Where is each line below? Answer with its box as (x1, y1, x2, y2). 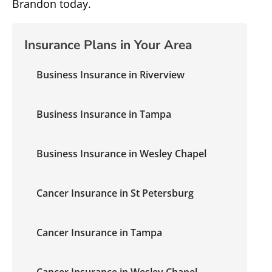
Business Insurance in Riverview (36, 68, 185, 81)
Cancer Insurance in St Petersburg (36, 186, 194, 200)
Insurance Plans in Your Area (24, 36, 192, 53)
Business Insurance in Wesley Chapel (36, 147, 206, 160)
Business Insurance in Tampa (36, 107, 171, 121)
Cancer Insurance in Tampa (36, 226, 162, 239)
